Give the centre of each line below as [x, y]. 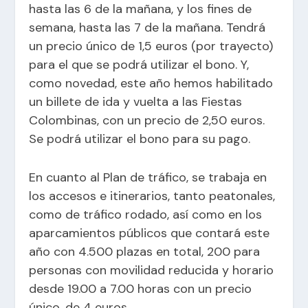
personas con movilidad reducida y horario [152, 270]
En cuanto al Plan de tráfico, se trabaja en [148, 177]
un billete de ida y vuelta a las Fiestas [136, 101]
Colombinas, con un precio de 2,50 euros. [147, 120]
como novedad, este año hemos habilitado [151, 83]
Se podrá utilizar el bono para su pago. [140, 139]
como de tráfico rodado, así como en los [146, 214]
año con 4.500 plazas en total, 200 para [145, 251]
